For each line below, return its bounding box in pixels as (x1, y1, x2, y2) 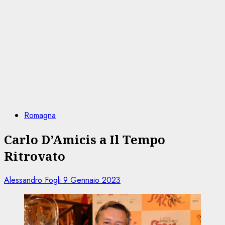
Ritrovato (4, 147, 65, 164)
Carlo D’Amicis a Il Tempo (4, 131, 165, 148)
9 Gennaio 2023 (63, 174, 121, 186)
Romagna (24, 109, 56, 121)
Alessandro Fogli (4, 174, 63, 186)
